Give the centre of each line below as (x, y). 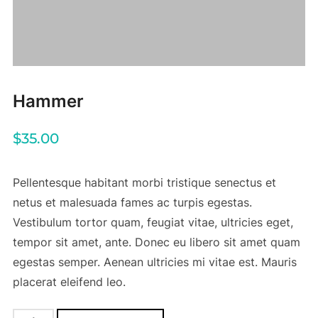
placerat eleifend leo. (69, 281)
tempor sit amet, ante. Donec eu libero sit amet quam (156, 242)
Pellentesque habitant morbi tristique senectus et (144, 182)
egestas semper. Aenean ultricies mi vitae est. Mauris (154, 262)
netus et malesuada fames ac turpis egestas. (132, 202)
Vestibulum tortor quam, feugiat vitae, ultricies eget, (153, 222)
